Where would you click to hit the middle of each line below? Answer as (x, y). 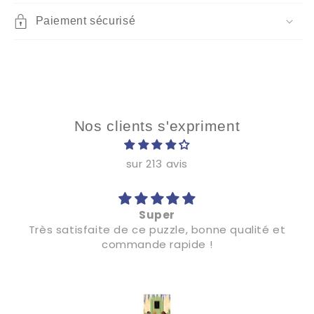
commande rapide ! (157, 244)
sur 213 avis (157, 163)
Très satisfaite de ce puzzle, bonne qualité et (157, 229)
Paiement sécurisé (86, 20)
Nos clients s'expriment (157, 125)
